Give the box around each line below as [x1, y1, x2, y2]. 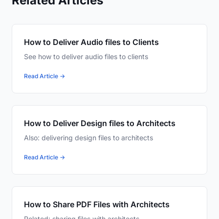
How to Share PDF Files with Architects [24, 199, 170, 210]
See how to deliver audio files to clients [24, 52, 148, 61]
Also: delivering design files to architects [24, 133, 153, 142]
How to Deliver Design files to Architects [24, 118, 175, 129]
